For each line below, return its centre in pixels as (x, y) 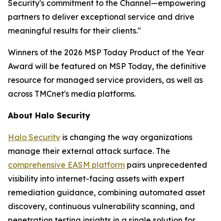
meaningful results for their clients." (74, 31)
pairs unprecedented (166, 165)
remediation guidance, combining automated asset (107, 193)
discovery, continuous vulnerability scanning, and (101, 206)
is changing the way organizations (126, 137)
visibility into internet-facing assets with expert (96, 179)
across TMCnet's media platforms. (72, 94)
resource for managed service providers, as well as (105, 80)
